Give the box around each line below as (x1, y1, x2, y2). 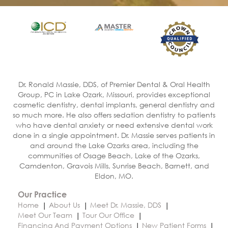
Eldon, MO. (95, 170, 133, 181)
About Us (49, 199, 80, 210)
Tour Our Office (82, 210, 134, 220)
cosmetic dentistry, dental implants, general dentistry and (13, 99, 215, 109)
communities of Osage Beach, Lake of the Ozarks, (28, 150, 200, 160)
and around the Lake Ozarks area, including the (30, 140, 198, 150)
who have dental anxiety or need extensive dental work (15, 120, 213, 130)
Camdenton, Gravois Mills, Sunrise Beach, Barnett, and (19, 160, 209, 170)
